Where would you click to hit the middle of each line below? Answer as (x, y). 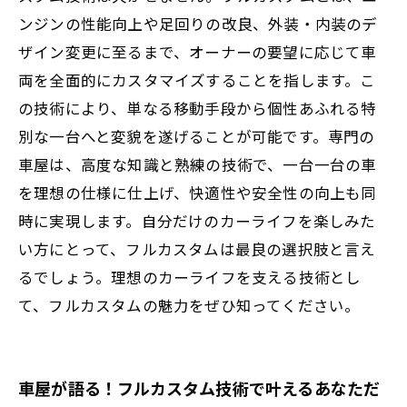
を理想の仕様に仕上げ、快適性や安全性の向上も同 (198, 192)
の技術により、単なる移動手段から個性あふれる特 (198, 108)
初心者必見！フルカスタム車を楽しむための (212, 53)
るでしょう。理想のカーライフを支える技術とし (190, 277)
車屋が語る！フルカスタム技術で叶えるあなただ (199, 388)
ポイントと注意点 (118, 81)
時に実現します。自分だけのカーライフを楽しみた (197, 220)
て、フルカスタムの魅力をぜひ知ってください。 (189, 305)
